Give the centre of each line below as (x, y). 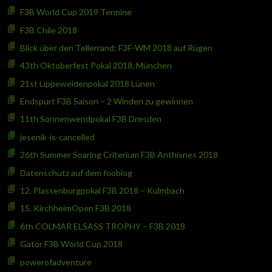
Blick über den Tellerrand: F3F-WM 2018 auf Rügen (116, 47)
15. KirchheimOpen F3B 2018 (75, 208)
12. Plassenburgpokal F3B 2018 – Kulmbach (102, 191)
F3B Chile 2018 (48, 30)
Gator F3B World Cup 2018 (71, 244)
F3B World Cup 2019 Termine (76, 12)
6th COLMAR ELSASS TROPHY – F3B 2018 (102, 226)
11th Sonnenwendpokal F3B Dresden (90, 119)
